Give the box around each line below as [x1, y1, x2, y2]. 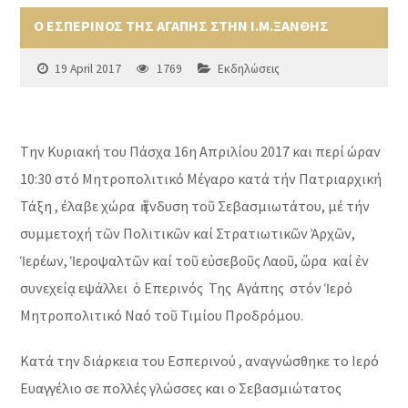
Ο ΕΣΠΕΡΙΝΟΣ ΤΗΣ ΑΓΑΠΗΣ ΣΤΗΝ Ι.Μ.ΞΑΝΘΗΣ [34, 16, 330, 36]
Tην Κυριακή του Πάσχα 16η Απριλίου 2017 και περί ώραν [20, 142, 382, 161]
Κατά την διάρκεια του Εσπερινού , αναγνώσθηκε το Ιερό [20, 352, 380, 371]
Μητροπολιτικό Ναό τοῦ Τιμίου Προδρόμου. [20, 306, 304, 325]
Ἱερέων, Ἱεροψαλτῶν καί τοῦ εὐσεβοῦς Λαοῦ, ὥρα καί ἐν [20, 251, 370, 270]
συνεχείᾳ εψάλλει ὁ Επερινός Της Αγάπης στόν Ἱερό [20, 279, 353, 298]
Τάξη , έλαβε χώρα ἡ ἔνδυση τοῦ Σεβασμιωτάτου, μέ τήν [20, 197, 371, 216]
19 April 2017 [55, 61, 122, 77]
